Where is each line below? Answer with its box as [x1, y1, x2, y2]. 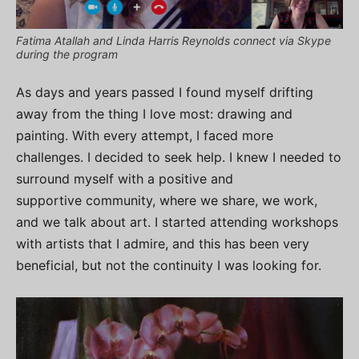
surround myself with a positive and [16, 171, 233, 188]
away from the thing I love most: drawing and [16, 106, 292, 123]
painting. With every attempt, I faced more [16, 127, 273, 144]
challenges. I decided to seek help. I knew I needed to [16, 149, 341, 166]
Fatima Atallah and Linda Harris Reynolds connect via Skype [16, 34, 331, 48]
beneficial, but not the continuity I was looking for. [16, 257, 321, 274]
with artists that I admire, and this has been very [16, 236, 309, 252]
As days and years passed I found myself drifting [16, 84, 313, 101]
